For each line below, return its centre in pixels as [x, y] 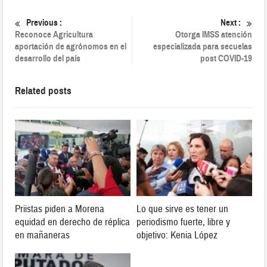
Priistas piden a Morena [60, 209]
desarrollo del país [48, 59]
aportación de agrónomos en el [71, 47]
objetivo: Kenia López [177, 235]
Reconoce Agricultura [54, 35]
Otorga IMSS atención [213, 35]
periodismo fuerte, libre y [183, 222]
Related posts [44, 91]
